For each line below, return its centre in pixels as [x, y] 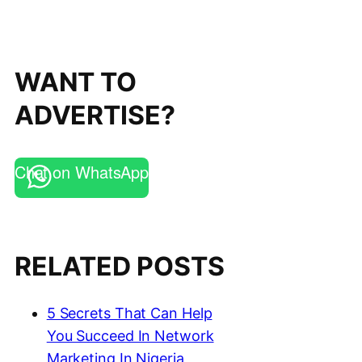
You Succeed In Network [130, 336]
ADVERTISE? [95, 115]
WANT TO [76, 82]
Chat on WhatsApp [82, 172]
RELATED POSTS [119, 266]
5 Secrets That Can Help [129, 314]
